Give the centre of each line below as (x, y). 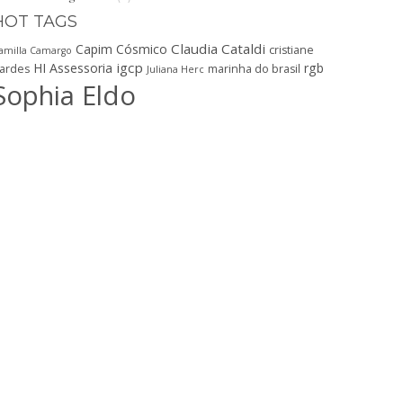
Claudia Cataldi (218, 48)
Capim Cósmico (121, 49)
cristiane (291, 49)
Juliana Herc (175, 69)
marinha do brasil (254, 68)
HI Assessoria (73, 67)
